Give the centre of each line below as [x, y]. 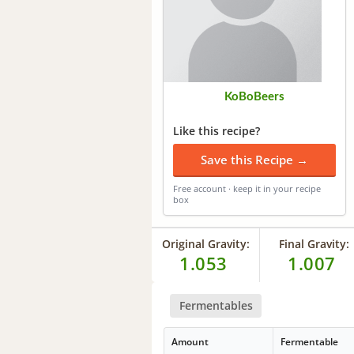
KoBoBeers [254, 96]
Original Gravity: [205, 243]
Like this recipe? [217, 130]
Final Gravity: [314, 243]
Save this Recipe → [254, 159]
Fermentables [216, 305]
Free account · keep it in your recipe [247, 188]
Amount [190, 342]
